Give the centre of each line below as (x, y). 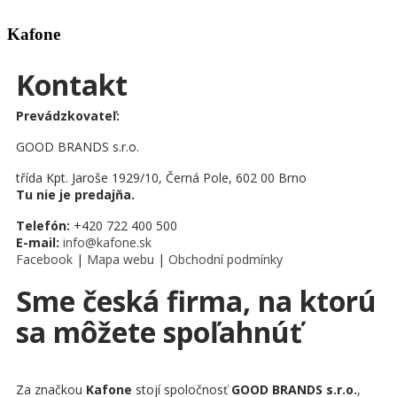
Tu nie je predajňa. (75, 195)
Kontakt (72, 85)
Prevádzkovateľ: (68, 116)
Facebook (44, 260)
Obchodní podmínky (226, 260)
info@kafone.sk (107, 243)
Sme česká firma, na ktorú (196, 301)
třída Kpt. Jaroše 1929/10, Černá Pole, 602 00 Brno (161, 178)
